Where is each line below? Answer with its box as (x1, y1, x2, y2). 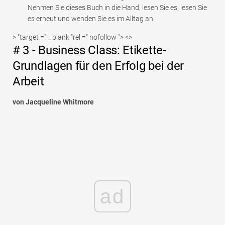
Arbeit (13, 74, 44, 89)
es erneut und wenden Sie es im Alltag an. (28, 15, 155, 23)
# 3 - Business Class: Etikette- (13, 43, 166, 58)
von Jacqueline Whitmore (13, 98, 94, 106)
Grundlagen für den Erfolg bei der (13, 59, 184, 73)
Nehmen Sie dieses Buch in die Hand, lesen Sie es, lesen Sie (28, 4, 207, 12)
